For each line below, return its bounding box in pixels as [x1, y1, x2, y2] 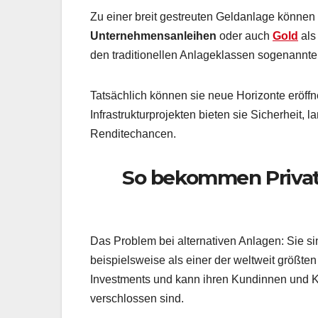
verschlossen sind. [90, 292, 184, 305]
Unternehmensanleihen [90, 29, 216, 42]
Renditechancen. [90, 127, 176, 140]
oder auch [216, 29, 273, 42]
